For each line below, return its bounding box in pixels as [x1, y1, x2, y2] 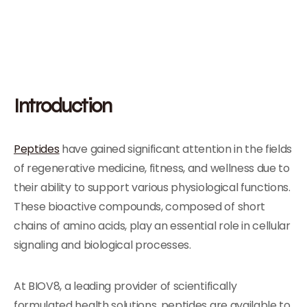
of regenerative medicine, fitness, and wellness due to [14, 160, 290, 176]
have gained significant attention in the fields [59, 141, 293, 157]
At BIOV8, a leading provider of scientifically [14, 278, 237, 294]
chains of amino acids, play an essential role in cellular [14, 218, 291, 234]
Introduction [14, 93, 111, 118]
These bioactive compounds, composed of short [14, 199, 265, 214]
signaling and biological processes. [14, 237, 191, 253]
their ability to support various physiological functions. [14, 180, 291, 195]
